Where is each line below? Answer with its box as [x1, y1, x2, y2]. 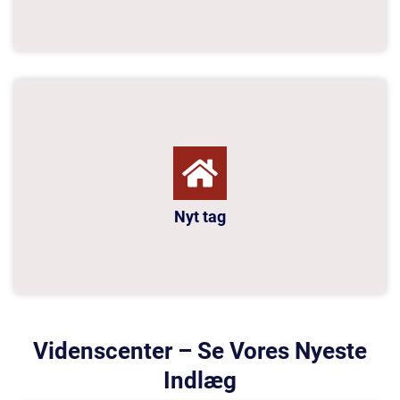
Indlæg [163, 367, 237, 395]
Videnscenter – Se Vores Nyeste [33, 337, 367, 365]
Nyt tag [174, 207, 226, 227]
